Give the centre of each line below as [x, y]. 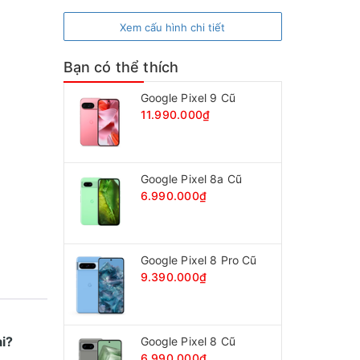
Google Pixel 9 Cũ [188, 97]
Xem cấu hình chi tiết [173, 27]
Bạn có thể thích [121, 67]
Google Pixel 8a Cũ [191, 178]
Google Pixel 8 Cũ [188, 341]
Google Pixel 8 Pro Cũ [198, 260]
